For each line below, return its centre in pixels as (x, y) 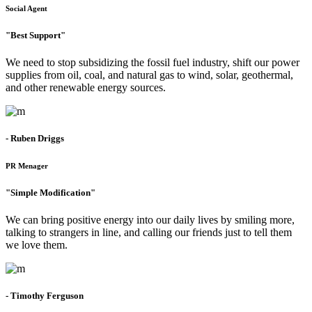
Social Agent (26, 8)
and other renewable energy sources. (86, 87)
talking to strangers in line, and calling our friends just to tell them (149, 232)
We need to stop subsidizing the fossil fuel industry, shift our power (153, 62)
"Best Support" (36, 35)
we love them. (37, 244)
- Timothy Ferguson (45, 296)
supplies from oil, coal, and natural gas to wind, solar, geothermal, (149, 75)
